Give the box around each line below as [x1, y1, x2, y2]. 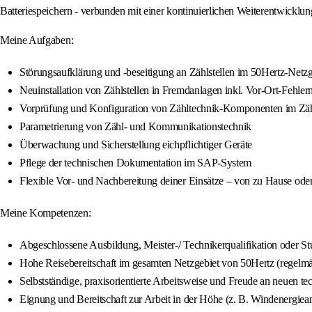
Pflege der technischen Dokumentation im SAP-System [19, 157, 251, 169]
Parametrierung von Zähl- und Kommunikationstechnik [19, 120, 251, 133]
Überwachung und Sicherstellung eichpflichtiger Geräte [19, 139, 253, 151]
